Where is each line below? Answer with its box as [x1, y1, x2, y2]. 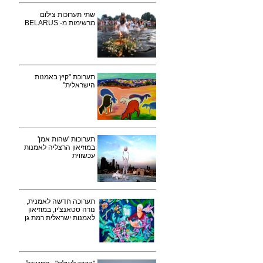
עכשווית [72, 151, 95, 160]
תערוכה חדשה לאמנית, [26, 197, 95, 205]
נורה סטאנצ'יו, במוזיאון [28, 205, 95, 214]
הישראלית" [63, 81, 95, 89]
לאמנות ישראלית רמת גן [25, 214, 95, 222]
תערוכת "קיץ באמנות [35, 73, 95, 81]
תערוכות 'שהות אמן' [38, 135, 95, 143]
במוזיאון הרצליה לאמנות [24, 143, 95, 151]
